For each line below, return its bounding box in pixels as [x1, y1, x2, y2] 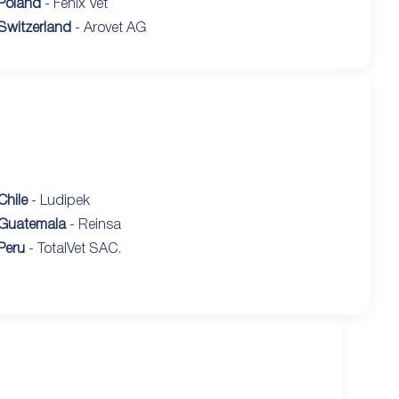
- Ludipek [27, 194, 90, 208]
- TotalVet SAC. [24, 242, 121, 256]
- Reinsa [65, 218, 121, 232]
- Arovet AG [70, 21, 146, 35]
